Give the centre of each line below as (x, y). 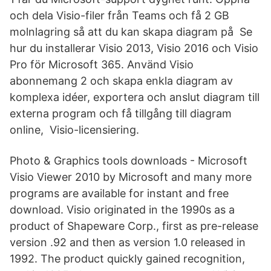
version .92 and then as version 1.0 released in (128, 242)
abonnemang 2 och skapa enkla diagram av (121, 81)
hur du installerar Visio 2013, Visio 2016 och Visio (134, 48)
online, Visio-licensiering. (74, 130)
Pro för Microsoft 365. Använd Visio (102, 64)
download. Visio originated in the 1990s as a (122, 210)
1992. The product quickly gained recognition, (127, 259)
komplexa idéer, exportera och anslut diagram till (135, 97)
